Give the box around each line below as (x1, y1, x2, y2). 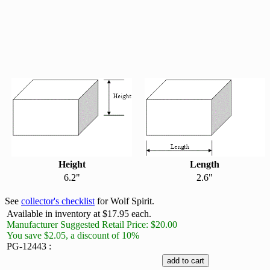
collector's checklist (21, 196, 95, 206)
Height (58, 159, 86, 169)
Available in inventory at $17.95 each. (7, 209, 151, 219)
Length (190, 159, 219, 169)
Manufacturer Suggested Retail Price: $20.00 (7, 219, 177, 230)
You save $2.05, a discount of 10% (7, 230, 139, 240)
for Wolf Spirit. (95, 196, 154, 206)
